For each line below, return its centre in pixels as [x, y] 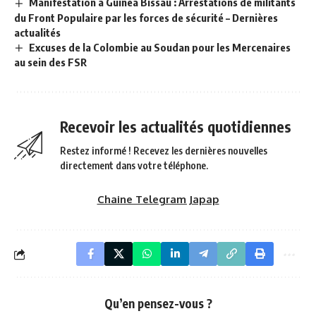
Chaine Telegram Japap [158, 200]
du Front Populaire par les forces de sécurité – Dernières [146, 17]
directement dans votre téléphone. [134, 166]
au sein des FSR [50, 62]
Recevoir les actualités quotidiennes [176, 127]
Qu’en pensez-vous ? [158, 304]
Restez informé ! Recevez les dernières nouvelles [164, 151]
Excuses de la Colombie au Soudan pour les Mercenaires [160, 47]
